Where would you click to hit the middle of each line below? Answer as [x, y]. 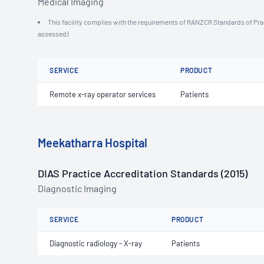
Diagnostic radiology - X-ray [96, 243]
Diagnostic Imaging [77, 188]
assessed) [53, 34]
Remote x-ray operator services [103, 94]
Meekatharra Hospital [93, 143]
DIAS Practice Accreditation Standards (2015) [143, 173]
